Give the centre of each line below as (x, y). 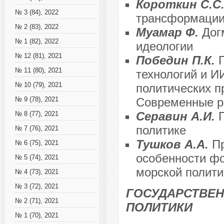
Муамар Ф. (169, 32)
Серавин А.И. (177, 116)
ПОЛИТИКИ (159, 207)
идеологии (164, 46)
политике (161, 130)
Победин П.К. (177, 60)
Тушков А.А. (174, 144)
